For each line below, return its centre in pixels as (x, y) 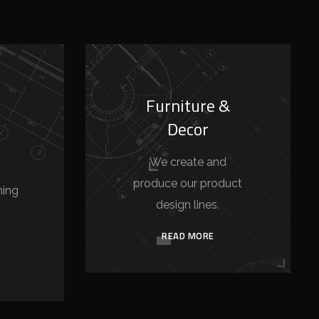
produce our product (188, 183)
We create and (188, 162)
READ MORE (188, 236)
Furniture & (188, 105)
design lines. (188, 205)
